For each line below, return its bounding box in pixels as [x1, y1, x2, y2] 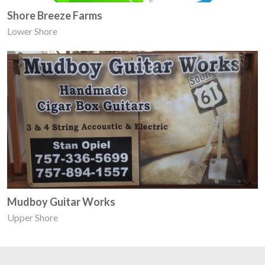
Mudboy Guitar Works [7, 195, 115, 209]
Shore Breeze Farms [7, 9, 102, 22]
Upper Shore [7, 212, 58, 224]
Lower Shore [7, 25, 57, 37]
